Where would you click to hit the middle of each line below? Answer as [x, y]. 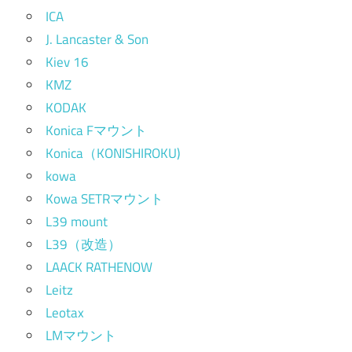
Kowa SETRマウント [104, 199]
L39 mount [77, 222]
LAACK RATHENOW [99, 268]
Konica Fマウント [96, 131]
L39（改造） [83, 245]
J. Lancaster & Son [97, 40]
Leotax [65, 313]
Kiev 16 [67, 62]
